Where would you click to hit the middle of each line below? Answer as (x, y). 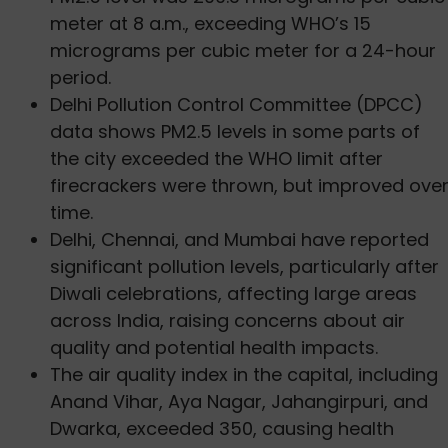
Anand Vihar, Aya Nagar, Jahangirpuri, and (239, 401)
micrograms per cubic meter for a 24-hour (243, 50)
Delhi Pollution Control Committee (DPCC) (236, 104)
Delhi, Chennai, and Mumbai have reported (239, 239)
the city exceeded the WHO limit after (216, 158)
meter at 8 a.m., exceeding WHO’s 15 (210, 23)
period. (80, 77)
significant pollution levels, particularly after (244, 266)
